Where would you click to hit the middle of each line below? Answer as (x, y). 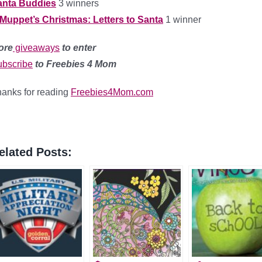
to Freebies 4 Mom (75, 64)
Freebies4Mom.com (112, 92)
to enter (78, 48)
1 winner (182, 20)
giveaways (36, 48)
